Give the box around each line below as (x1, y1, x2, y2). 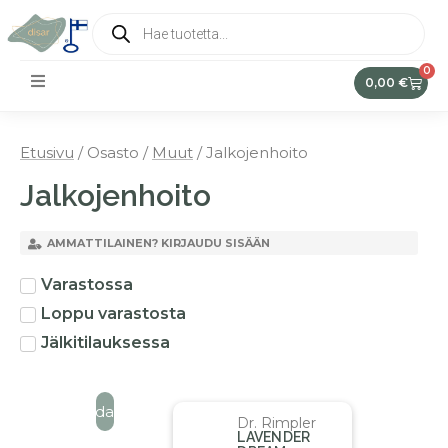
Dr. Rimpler (237, 414, 317, 432)
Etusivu (20, 143, 74, 162)
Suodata (66, 402, 130, 421)
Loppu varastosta (41, 303, 186, 323)
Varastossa (41, 274, 133, 294)
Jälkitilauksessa (41, 332, 170, 352)
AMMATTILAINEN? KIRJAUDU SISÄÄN (46, 236, 270, 250)
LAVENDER (237, 429, 311, 445)
